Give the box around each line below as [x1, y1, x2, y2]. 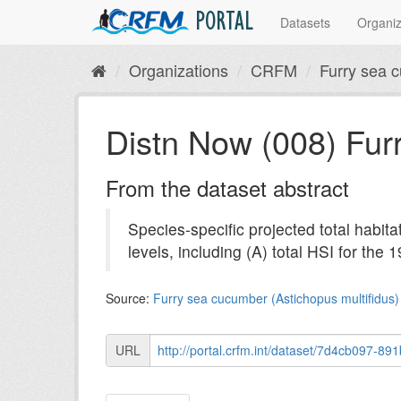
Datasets [280, 13, 331, 31]
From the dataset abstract [106, 172, 349, 203]
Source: [106, 289, 153, 307]
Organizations [129, 58, 228, 81]
